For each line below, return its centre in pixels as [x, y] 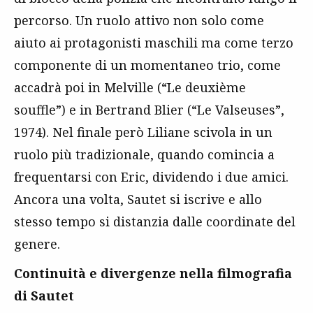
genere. [37, 244]
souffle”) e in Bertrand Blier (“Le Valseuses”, [149, 110]
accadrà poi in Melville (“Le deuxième [130, 88]
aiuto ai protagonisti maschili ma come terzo [154, 43]
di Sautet [44, 296]
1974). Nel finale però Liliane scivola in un [143, 132]
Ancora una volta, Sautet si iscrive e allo [138, 199]
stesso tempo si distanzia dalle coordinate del [155, 222]
